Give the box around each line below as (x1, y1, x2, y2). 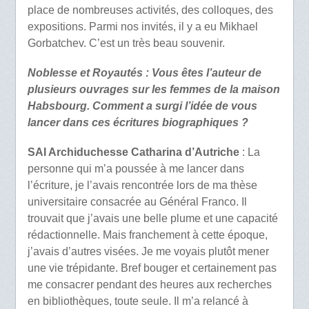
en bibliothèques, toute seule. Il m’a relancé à (27, 295, 248, 308)
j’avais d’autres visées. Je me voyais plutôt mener (27, 246, 269, 258)
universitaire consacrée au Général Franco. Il (27, 196, 247, 208)
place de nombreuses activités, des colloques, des (27, 3, 273, 16)
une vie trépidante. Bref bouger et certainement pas (27, 262, 277, 275)
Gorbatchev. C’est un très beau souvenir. (27, 37, 225, 49)
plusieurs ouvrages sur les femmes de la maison (27, 83, 280, 96)
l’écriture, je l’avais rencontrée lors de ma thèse (27, 179, 257, 192)
